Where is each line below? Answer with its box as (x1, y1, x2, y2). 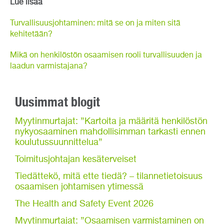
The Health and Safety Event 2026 (15, 199, 153, 209)
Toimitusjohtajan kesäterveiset (15, 155, 136, 164)
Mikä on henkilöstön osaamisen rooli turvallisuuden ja (10, 51, 202, 60)
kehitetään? (10, 30, 52, 39)
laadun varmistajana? (10, 62, 87, 71)
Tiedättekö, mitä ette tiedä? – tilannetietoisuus (15, 172, 202, 181)
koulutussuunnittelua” (15, 138, 102, 147)
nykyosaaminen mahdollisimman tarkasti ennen (15, 127, 205, 137)
